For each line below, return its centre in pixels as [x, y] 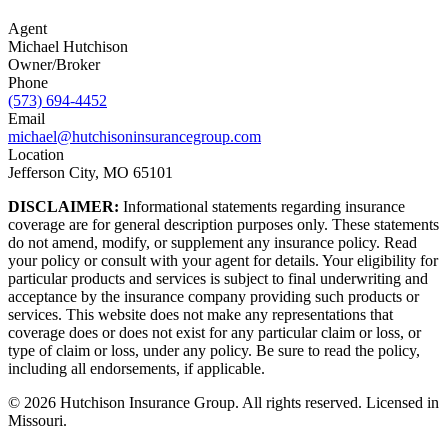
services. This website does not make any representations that [200, 315]
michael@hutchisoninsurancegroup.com [134, 137]
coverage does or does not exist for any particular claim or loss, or [214, 333]
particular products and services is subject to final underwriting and [218, 279]
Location [36, 155]
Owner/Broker [54, 65]
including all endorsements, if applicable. [136, 369]
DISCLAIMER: [63, 207]
